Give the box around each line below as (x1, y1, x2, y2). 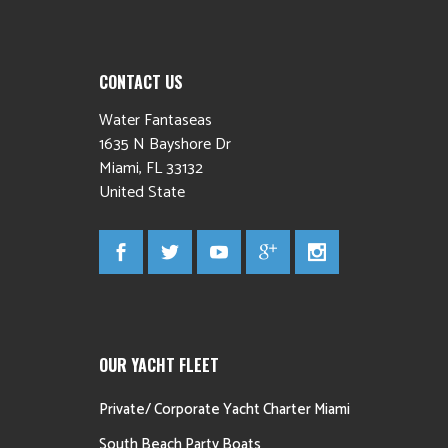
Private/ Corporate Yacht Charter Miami (98, 397, 350, 422)
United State (98, 179, 185, 206)
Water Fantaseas (98, 107, 212, 134)
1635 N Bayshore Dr (98, 131, 231, 158)
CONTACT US (98, 70, 183, 94)
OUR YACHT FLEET (98, 353, 219, 377)
